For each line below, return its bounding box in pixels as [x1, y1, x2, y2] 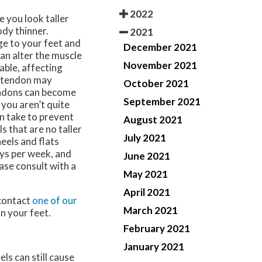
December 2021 [123, 40, 197, 53]
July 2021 [123, 131, 166, 144]
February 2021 [123, 222, 190, 235]
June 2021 [123, 149, 170, 162]
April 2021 [123, 185, 170, 198]
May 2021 [123, 167, 168, 180]
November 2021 [123, 58, 197, 71]
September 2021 [123, 95, 201, 108]
